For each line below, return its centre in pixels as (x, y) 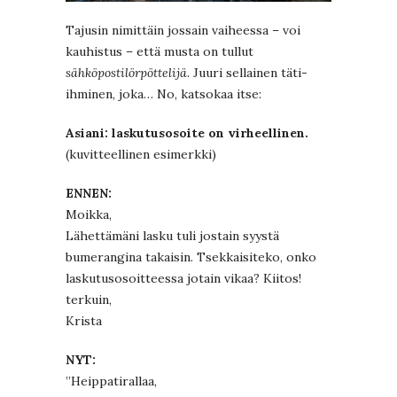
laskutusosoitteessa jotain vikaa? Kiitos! (183, 278)
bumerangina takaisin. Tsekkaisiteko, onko (191, 257)
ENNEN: (89, 193)
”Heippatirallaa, (111, 381)
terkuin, (89, 299)
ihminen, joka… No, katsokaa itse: (163, 93)
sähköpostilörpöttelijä (126, 72)
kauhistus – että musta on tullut (160, 51)
